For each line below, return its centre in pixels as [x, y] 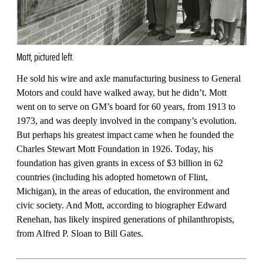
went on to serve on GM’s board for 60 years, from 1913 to [126, 106]
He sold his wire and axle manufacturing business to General [129, 78]
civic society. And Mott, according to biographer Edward [122, 205]
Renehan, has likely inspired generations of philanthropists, [125, 219]
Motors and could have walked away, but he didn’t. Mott [122, 92]
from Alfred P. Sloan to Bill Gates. [81, 233]
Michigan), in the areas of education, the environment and [123, 191]
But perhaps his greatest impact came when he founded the [125, 134]
